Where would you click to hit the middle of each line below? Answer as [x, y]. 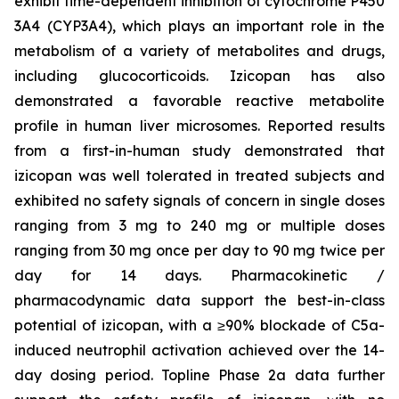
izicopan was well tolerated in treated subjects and [199, 175]
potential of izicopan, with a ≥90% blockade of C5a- [199, 325]
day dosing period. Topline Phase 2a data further [199, 375]
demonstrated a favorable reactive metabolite [199, 101]
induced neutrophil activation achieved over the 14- [199, 350]
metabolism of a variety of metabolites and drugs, [199, 51]
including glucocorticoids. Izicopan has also [199, 76]
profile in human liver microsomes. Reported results [199, 126]
